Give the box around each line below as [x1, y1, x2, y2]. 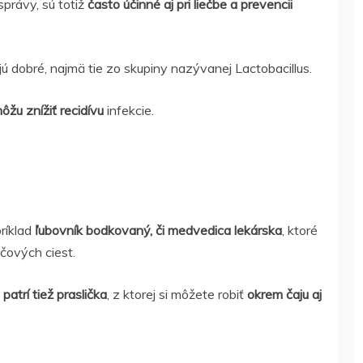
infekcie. [104, 102, 154, 118]
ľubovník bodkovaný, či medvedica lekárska [32, 222, 282, 238]
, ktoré [282, 222, 318, 238]
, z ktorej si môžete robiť [107, 286, 247, 302]
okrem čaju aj [247, 286, 322, 302]
